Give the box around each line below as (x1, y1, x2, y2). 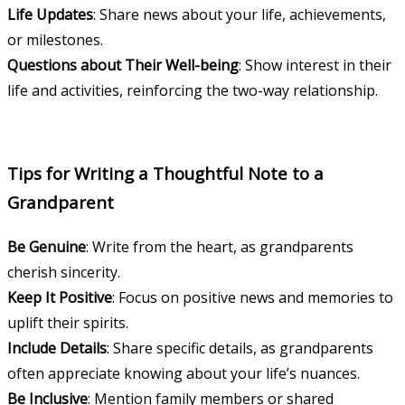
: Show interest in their (239, 54, 391, 75)
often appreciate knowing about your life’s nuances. (7, 363, 360, 384)
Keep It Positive (7, 287, 112, 308)
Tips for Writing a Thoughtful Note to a (7, 162, 324, 185)
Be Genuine (7, 237, 86, 258)
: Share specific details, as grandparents (107, 338, 373, 359)
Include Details (7, 338, 107, 359)
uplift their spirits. (7, 313, 128, 334)
